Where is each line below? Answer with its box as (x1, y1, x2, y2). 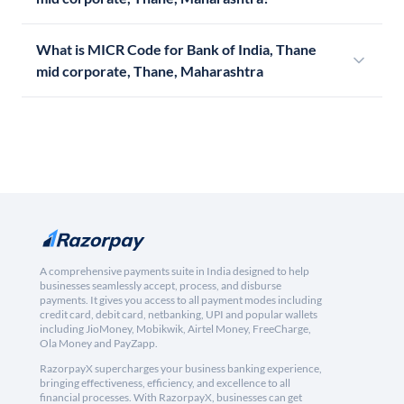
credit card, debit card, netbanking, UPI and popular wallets (40, 308, 317, 322)
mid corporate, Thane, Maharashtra (36, 62, 263, 80)
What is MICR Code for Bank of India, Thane (36, 41, 317, 59)
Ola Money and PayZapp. (40, 336, 158, 351)
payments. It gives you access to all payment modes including (40, 293, 322, 308)
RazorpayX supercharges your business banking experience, (40, 362, 322, 376)
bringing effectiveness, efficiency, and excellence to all (40, 376, 290, 390)
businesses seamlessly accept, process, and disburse (40, 279, 281, 293)
